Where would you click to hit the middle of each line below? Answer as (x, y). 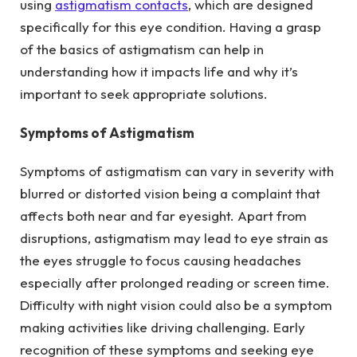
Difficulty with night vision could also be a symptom (176, 305)
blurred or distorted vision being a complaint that (170, 194)
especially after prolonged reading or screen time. (175, 283)
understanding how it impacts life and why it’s (159, 72)
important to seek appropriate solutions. (144, 94)
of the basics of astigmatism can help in (142, 49)
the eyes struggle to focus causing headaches (161, 261)
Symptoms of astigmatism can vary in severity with (177, 171)
